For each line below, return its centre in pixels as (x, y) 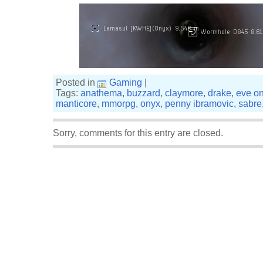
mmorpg (119, 104)
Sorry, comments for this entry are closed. (138, 133)
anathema (101, 93)
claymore (184, 93)
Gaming (126, 82)
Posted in (77, 82)
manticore (76, 104)
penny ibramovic (199, 104)
